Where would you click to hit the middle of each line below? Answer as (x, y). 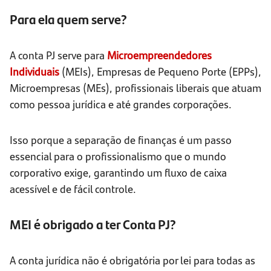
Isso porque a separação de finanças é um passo (121, 140)
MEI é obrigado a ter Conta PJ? (93, 224)
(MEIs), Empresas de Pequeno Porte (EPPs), (160, 71)
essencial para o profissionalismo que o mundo (118, 156)
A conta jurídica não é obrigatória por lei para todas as (132, 260)
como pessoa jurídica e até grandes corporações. (121, 104)
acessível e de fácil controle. (73, 189)
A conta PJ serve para (58, 55)
